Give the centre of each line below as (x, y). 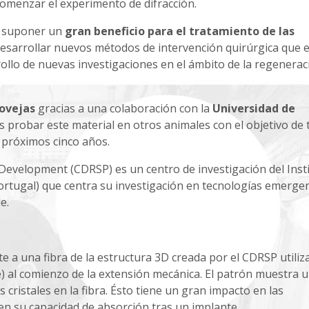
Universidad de (253, 108)
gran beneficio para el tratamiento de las (178, 31)
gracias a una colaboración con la (123, 108)
